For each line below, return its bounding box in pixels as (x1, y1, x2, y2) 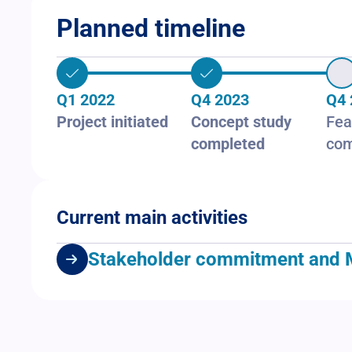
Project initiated (57, 112, 169, 132)
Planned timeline (57, 13, 245, 44)
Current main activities (57, 207, 247, 229)
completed (191, 134, 266, 154)
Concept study (191, 112, 292, 132)
